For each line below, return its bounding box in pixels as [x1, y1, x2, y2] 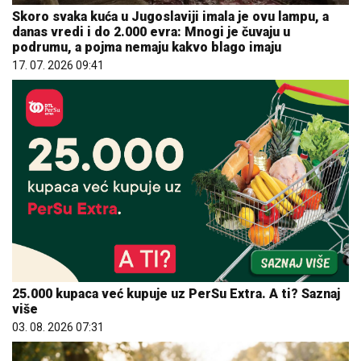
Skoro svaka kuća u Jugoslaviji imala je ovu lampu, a [12, 9, 329, 25]
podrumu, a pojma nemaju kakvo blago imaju [12, 39, 281, 56]
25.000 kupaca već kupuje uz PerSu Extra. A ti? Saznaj [12, 285, 340, 301]
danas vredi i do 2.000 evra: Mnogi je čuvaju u [12, 24, 290, 40]
